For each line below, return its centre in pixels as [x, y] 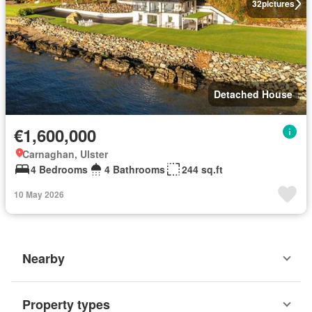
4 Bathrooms [135, 169]
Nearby [44, 258]
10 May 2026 [39, 194]
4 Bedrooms [59, 169]
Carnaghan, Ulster [65, 154]
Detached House [253, 94]
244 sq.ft [202, 169]
